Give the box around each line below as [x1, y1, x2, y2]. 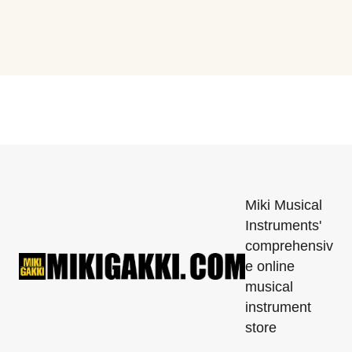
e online [245, 258, 295, 275]
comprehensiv [245, 238, 333, 255]
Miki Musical [245, 197, 322, 214]
